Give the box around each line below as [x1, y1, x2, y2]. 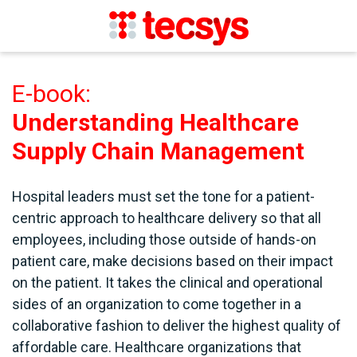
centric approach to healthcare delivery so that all [12, 209, 321, 226]
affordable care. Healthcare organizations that [12, 338, 301, 355]
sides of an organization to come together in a [12, 295, 301, 312]
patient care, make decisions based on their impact [12, 252, 333, 269]
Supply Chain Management [12, 137, 304, 165]
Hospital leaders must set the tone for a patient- [12, 187, 315, 205]
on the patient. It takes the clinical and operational [12, 273, 323, 291]
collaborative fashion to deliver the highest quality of [12, 316, 341, 334]
